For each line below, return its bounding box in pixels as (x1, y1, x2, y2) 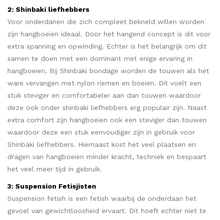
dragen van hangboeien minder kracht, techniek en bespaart (7, 153, 206, 161)
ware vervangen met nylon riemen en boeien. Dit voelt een (7, 79, 201, 87)
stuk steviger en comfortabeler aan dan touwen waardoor (7, 91, 201, 99)
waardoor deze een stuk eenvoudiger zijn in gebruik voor (7, 128, 195, 136)
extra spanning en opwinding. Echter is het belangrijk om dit (7, 42, 207, 50)
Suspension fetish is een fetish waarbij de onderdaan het (7, 194, 196, 202)
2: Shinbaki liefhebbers (7, 5, 89, 13)
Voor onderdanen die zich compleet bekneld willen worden (7, 18, 204, 26)
